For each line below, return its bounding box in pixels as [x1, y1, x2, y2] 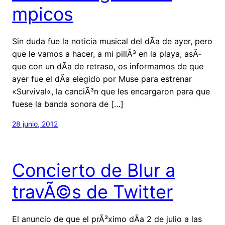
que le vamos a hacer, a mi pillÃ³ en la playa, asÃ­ [12, 48, 201, 59]
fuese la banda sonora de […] [12, 98, 124, 109]
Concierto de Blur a [12, 159, 175, 181]
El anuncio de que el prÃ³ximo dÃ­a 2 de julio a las [12, 213, 202, 224]
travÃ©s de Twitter [12, 180, 173, 203]
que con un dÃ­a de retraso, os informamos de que [12, 61, 203, 71]
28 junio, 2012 [12, 119, 58, 128]
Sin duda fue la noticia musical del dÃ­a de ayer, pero [12, 36, 212, 46]
